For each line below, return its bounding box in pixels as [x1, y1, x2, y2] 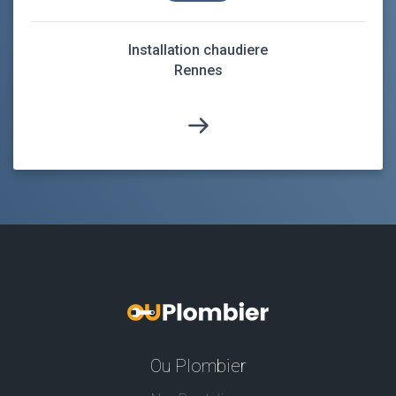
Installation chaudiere [128, 41, 268, 58]
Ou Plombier [149, 354, 247, 377]
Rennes [173, 61, 223, 79]
